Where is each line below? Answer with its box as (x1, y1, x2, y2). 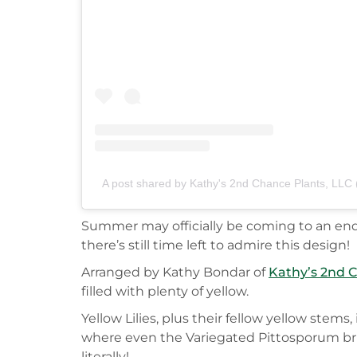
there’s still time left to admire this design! (81, 237, 350, 253)
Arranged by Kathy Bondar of (81, 264, 269, 280)
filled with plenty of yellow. (81, 283, 249, 299)
